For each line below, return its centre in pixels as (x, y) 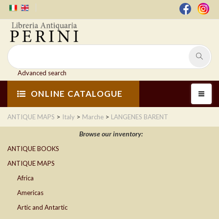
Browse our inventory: (111, 134)
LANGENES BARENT (140, 117)
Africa (25, 178)
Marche (93, 117)
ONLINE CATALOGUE (77, 94)
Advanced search (42, 73)
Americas (30, 193)
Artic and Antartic (42, 208)
